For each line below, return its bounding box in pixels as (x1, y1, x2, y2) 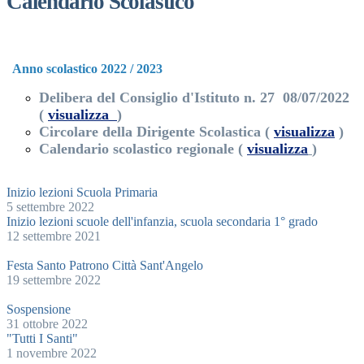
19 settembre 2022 (6, 272, 101, 287)
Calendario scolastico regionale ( (39, 140, 247, 157)
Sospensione (6, 301, 71, 316)
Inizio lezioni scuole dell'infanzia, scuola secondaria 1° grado (6, 214, 318, 228)
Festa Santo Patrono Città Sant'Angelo (6, 258, 203, 272)
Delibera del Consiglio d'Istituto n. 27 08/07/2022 (39, 89, 353, 106)
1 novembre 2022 (6, 345, 97, 360)
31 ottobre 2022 (6, 316, 88, 331)
